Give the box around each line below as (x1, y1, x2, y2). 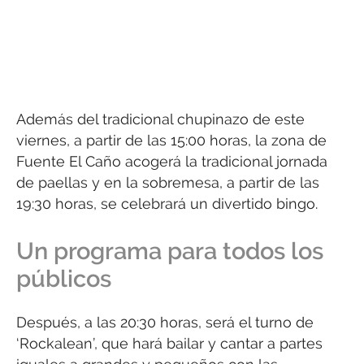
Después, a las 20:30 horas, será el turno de (16, 314, 314, 331)
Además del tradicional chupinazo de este (16, 110, 305, 128)
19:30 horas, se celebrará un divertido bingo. (16, 194, 318, 212)
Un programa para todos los (16, 237, 323, 266)
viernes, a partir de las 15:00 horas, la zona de (16, 131, 327, 149)
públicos (16, 265, 111, 293)
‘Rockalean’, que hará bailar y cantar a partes (16, 335, 323, 353)
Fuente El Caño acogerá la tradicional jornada (16, 152, 327, 170)
